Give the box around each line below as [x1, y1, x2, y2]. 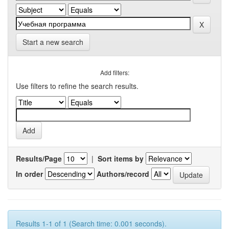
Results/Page [16, 153, 62, 164]
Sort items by [98, 153, 144, 164]
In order [16, 168, 43, 179]
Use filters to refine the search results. [16, 81, 139, 91]
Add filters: [100, 68, 129, 77]
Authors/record [97, 168, 149, 179]
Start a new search [22, 37, 83, 47]
